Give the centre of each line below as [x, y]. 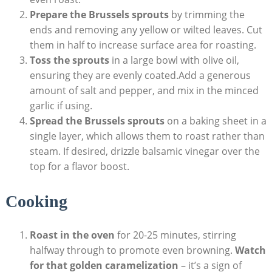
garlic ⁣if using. [61, 105]
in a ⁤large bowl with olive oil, [174, 60]
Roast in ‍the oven [72, 235]
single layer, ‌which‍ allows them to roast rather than [147, 136]
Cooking [36, 201]
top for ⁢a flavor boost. [79, 166]
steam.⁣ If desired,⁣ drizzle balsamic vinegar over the [144, 151]
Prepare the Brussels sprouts [99, 14]
